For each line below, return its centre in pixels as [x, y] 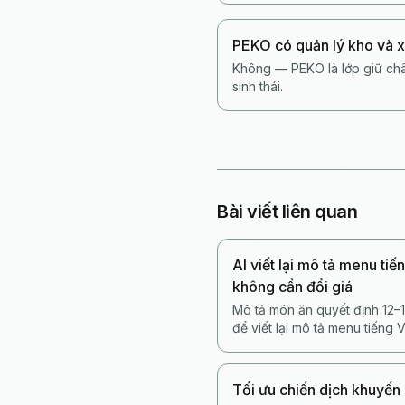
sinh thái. [258, 86]
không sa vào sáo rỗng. [302, 346]
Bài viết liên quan [287, 212]
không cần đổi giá [292, 287]
